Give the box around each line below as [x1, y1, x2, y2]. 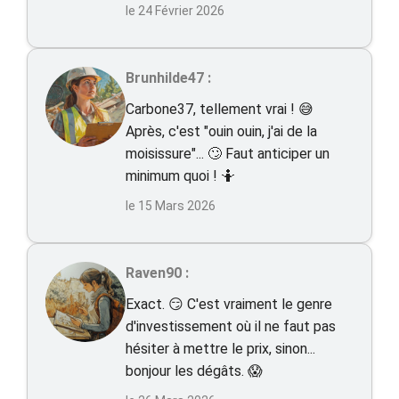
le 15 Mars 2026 [126, 199, 216, 213]
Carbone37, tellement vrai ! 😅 [126, 101, 313, 118]
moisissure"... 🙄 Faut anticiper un [126, 145, 330, 162]
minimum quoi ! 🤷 [126, 167, 235, 184]
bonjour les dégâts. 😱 [126, 362, 263, 379]
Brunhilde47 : [126, 69, 211, 86]
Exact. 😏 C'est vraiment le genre [126, 296, 332, 313]
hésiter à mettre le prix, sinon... [126, 340, 315, 357]
